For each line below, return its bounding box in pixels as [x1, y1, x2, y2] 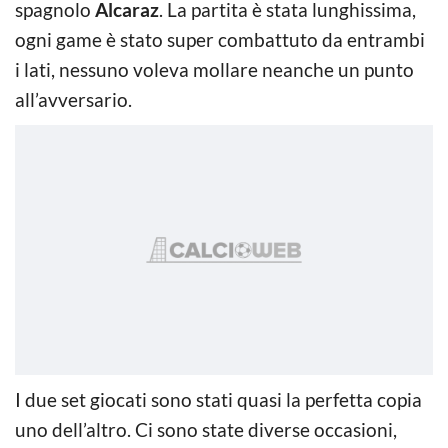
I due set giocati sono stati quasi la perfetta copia [15, 387, 422, 411]
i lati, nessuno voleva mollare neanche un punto [15, 57, 414, 81]
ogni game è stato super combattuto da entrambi [15, 27, 425, 51]
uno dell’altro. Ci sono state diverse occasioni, [15, 417, 397, 441]
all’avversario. [15, 87, 132, 111]
